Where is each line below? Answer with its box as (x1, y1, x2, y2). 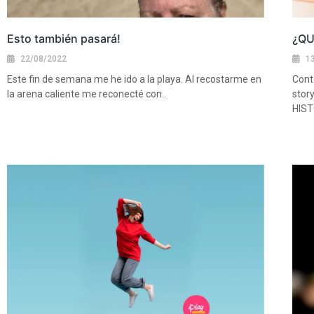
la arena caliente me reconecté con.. (7, 88, 166, 100)
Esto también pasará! (7, 32, 121, 46)
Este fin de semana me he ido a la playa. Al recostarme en (7, 74, 261, 86)
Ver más (8, 113, 39, 124)
